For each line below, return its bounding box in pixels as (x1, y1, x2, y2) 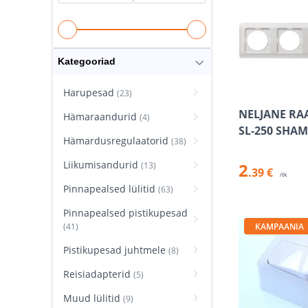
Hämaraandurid (63, 109, 140, 123)
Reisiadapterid (63, 267, 133, 280)
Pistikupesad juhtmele (63, 243, 168, 256)
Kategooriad (58, 56, 115, 67)
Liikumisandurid (63, 157, 141, 171)
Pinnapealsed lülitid (63, 181, 158, 195)
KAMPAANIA (255, 221, 304, 232)
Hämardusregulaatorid (63, 133, 171, 147)
